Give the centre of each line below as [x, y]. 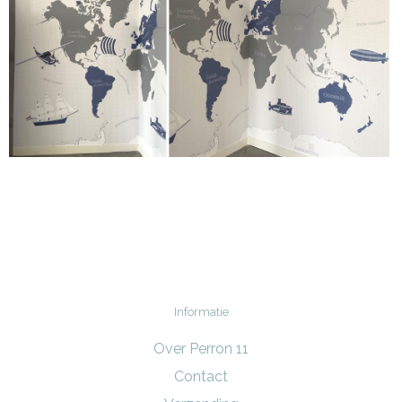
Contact [201, 377]
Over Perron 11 [201, 349]
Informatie [201, 312]
